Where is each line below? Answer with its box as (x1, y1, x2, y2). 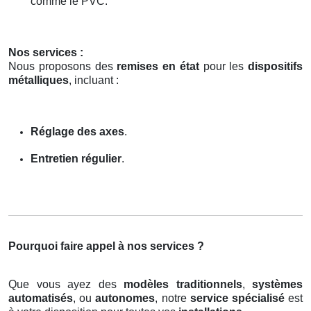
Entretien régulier (31, 152, 121, 165)
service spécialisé (190, 292, 285, 304)
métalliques (8, 74, 69, 86)
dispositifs (248, 60, 303, 72)
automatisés (8, 292, 73, 304)
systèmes (252, 278, 303, 290)
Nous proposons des (8, 60, 117, 72)
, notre (155, 292, 190, 304)
